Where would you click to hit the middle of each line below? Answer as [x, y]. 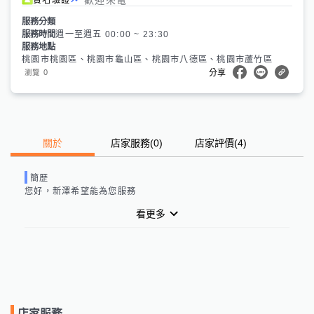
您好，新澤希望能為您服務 [80, 191]
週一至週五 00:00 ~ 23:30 [112, 34]
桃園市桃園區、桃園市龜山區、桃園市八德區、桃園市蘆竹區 [147, 59]
